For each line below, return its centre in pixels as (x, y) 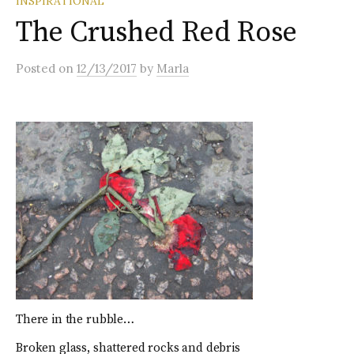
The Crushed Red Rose (156, 33)
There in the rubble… (75, 320)
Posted (37, 69)
